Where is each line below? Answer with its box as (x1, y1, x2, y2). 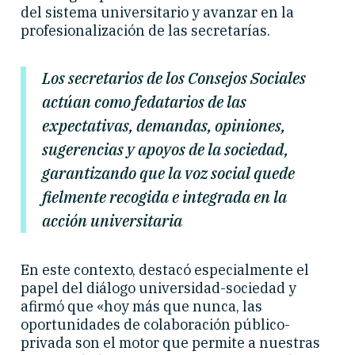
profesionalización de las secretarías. (21, 21, 270, 40)
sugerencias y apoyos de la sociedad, (42, 139, 288, 161)
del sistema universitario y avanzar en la (21, 3, 294, 22)
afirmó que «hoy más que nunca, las (21, 296, 262, 315)
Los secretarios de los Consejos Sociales (42, 67, 306, 90)
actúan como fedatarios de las (42, 91, 246, 113)
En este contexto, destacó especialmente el (21, 260, 309, 279)
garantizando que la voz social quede (42, 162, 295, 185)
